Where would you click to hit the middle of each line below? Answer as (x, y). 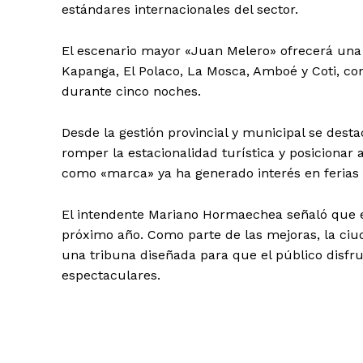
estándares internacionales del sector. (180, 10)
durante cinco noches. (131, 92)
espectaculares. (111, 275)
